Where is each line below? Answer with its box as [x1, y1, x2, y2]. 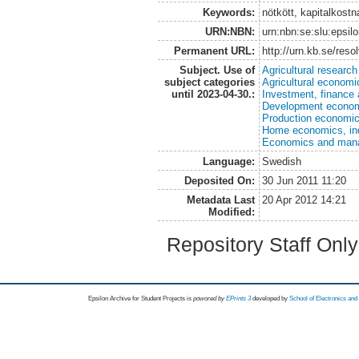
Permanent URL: [173, 45, 255, 58]
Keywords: [202, 6, 255, 19]
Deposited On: [184, 175, 255, 188]
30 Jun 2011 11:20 [262, 175, 347, 188]
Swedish [262, 155, 302, 168]
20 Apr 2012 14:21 [262, 194, 347, 207]
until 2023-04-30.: [171, 88, 255, 101]
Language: [202, 155, 255, 168]
